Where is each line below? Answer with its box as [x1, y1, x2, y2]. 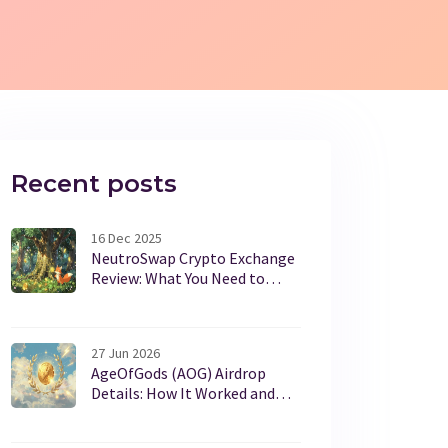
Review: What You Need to [91, 268, 265, 288]
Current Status [91, 403, 192, 423]
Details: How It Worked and [91, 383, 275, 403]
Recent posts [11, 169, 177, 198]
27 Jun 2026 [91, 344, 160, 362]
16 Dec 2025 [91, 229, 162, 247]
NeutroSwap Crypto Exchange [91, 248, 295, 268]
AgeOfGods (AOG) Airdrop [91, 363, 266, 383]
